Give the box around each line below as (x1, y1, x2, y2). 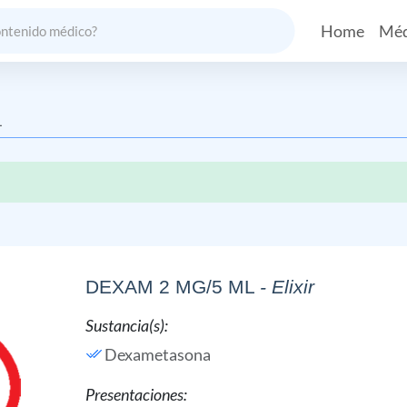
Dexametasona (104, 344, 211, 364)
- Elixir (259, 276, 314, 297)
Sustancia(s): (84, 315, 168, 335)
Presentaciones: (84, 384, 187, 404)
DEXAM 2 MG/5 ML (84, 276, 254, 297)
